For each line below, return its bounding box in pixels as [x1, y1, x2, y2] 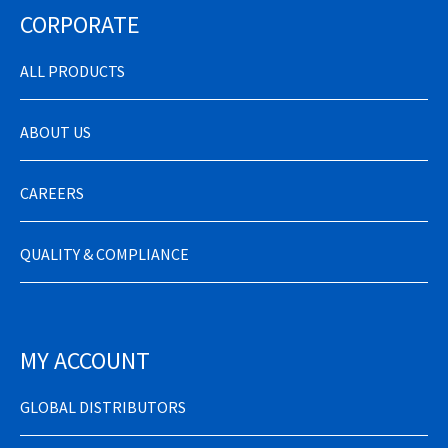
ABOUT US [20, 121, 91, 142]
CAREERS [20, 182, 84, 203]
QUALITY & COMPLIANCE [20, 243, 189, 264]
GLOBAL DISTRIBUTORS [20, 396, 186, 417]
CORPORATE [20, 8, 140, 40]
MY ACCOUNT [20, 344, 150, 376]
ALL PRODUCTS [20, 60, 125, 81]
